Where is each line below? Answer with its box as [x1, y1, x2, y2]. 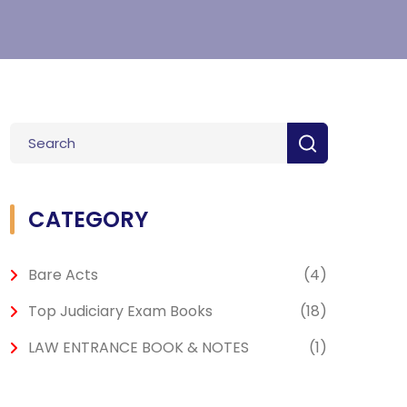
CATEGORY [28, 204, 148, 234]
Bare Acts [28, 264, 98, 285]
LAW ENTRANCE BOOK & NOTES [28, 337, 249, 358]
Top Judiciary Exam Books [28, 301, 213, 322]
